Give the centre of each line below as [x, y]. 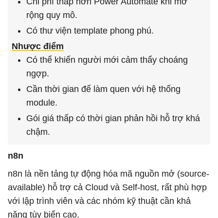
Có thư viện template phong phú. [90, 30]
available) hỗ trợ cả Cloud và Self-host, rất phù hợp [107, 187]
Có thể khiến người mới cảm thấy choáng [107, 60]
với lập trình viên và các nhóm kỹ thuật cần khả [99, 201]
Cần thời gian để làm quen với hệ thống [103, 89]
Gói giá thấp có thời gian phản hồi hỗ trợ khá [113, 118]
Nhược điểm [38, 46]
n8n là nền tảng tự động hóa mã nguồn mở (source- [109, 173]
